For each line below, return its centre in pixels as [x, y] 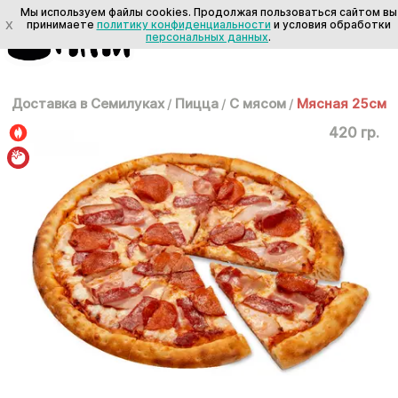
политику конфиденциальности [183, 24]
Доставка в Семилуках [88, 103]
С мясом [258, 103]
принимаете [61, 24]
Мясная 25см [342, 103]
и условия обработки [330, 24]
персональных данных [207, 36]
